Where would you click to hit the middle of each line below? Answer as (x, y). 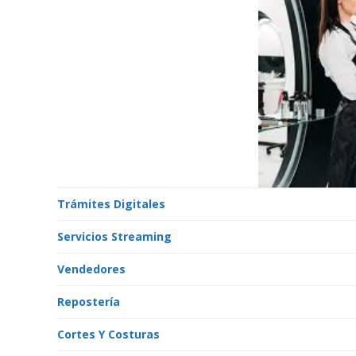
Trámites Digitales (111, 204)
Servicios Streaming (114, 236)
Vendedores (91, 269)
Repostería (89, 302)
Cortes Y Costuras (108, 334)
